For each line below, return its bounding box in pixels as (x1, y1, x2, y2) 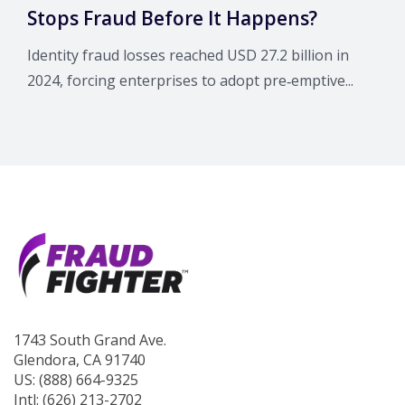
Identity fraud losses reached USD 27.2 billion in (27, 44, 349, 65)
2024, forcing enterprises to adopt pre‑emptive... (27, 70, 353, 90)
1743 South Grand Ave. (14, 330, 166, 351)
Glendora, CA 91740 (14, 350, 146, 371)
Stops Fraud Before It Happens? (27, 5, 317, 31)
